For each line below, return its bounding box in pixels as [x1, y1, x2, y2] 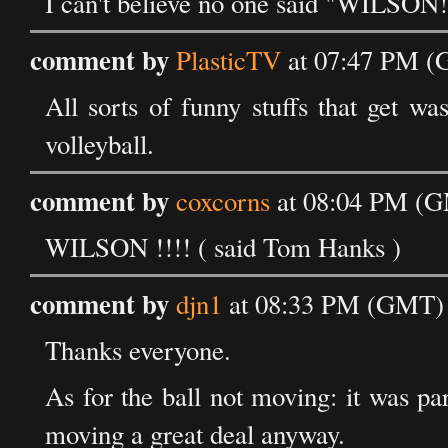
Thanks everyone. [45, 332, 231, 368]
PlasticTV [176, 42, 281, 78]
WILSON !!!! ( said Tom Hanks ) [45, 229, 401, 265]
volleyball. [45, 126, 154, 162]
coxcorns [176, 183, 270, 219]
